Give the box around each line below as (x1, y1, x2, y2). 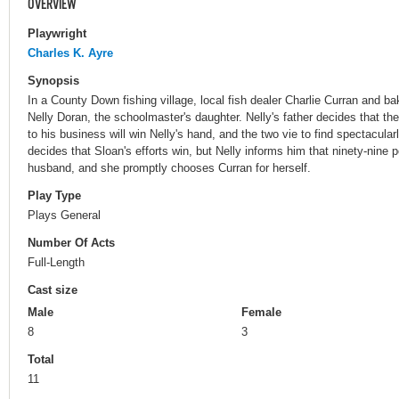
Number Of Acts (28, 236, 115, 250)
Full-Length (28, 255, 85, 269)
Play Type (28, 188, 81, 202)
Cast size (28, 283, 77, 297)
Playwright (28, 26, 86, 40)
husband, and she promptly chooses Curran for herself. (28, 160, 311, 175)
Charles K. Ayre (28, 45, 113, 60)
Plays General (28, 208, 101, 222)
